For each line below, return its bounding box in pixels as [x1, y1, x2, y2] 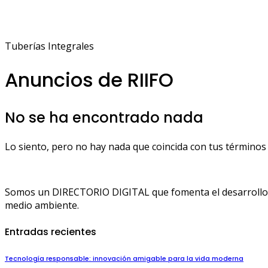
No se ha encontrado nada [5, 108, 203, 128]
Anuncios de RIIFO [5, 66, 173, 93]
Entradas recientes [5, 225, 96, 239]
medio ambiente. [5, 199, 79, 212]
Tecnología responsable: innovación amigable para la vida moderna [5, 254, 243, 264]
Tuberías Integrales [5, 39, 94, 53]
